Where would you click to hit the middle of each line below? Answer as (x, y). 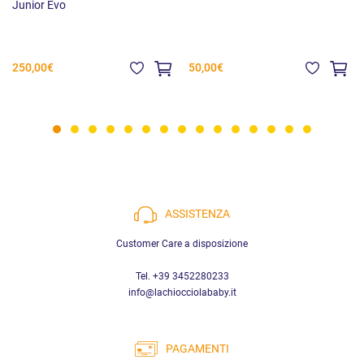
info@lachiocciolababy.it (182, 292)
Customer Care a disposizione (182, 243)
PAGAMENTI (197, 349)
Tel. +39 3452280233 (182, 276)
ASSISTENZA (197, 214)
